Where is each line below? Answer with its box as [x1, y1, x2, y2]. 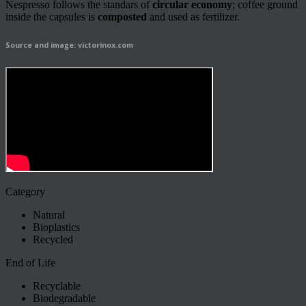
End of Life [5, 256, 55, 268]
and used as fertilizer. [147, 10, 240, 23]
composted [98, 10, 147, 23]
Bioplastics [33, 221, 80, 233]
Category [5, 185, 45, 197]
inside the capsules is [5, 10, 98, 23]
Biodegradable [33, 292, 96, 304]
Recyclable [33, 279, 81, 292]
